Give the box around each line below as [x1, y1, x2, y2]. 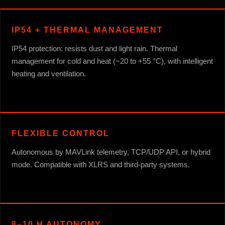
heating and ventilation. [12, 69, 86, 78]
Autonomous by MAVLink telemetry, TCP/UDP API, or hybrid [12, 147, 210, 156]
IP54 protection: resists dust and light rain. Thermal [12, 44, 177, 53]
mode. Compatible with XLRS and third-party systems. [12, 160, 190, 169]
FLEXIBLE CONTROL [12, 129, 109, 138]
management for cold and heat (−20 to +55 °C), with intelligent [12, 56, 213, 65]
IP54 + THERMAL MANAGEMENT [12, 25, 163, 34]
